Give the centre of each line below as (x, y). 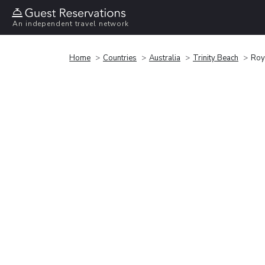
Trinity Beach (216, 58)
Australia (165, 58)
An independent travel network (71, 24)
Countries (120, 58)
